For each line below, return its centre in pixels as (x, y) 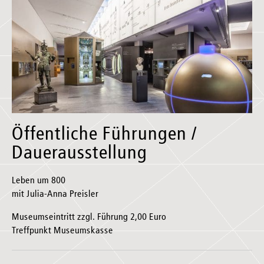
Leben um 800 (39, 181)
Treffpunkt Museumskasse (62, 231)
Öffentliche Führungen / (105, 134)
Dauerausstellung (80, 153)
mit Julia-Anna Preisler (55, 194)
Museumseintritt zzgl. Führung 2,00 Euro (89, 217)
